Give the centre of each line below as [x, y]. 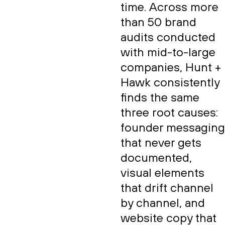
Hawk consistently [170, 83]
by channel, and [163, 203]
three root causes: [169, 113]
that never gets [161, 143]
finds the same [160, 98]
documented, [156, 158]
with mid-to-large [168, 53]
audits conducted [168, 38]
